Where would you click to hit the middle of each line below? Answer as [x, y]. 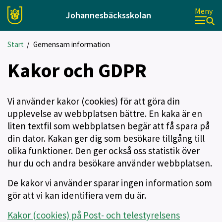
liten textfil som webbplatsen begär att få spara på [109, 126]
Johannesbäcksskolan [109, 15]
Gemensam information [71, 44]
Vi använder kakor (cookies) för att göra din [94, 101]
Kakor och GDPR [77, 70]
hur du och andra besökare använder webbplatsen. [110, 163]
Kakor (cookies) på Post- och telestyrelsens [94, 215]
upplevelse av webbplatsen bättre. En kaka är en [105, 113]
